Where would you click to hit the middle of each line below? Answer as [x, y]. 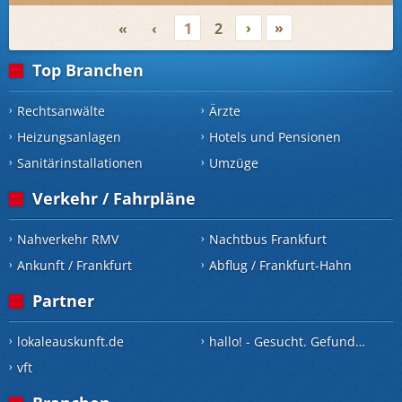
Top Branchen [88, 70]
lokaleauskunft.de [70, 341]
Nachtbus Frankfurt [268, 239]
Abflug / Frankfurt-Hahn [280, 265]
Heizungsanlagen [69, 137]
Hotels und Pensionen [275, 137]
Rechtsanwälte [61, 111]
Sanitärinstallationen [80, 163]
